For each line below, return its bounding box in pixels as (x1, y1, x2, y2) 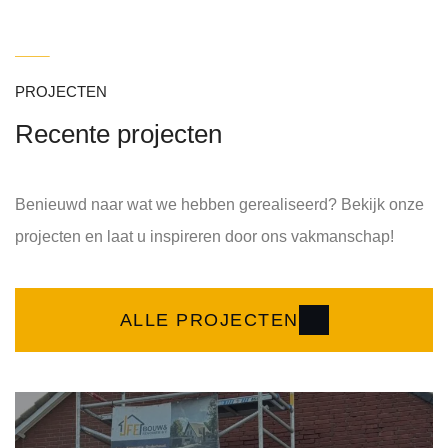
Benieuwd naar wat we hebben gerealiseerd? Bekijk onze (15, 196, 424, 214)
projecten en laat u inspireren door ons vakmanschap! (15, 228, 394, 246)
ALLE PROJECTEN (119, 310, 299, 331)
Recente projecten (15, 119, 222, 150)
